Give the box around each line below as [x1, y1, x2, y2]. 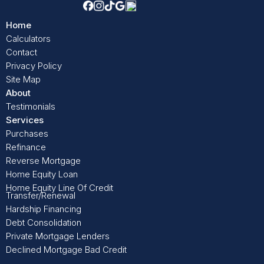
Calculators [6, 33, 51, 45]
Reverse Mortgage [6, 155, 81, 167]
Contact [6, 47, 37, 58]
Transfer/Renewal [6, 190, 75, 202]
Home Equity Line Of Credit [6, 182, 113, 194]
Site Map [6, 74, 41, 85]
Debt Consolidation [6, 217, 81, 229]
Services [6, 114, 44, 126]
